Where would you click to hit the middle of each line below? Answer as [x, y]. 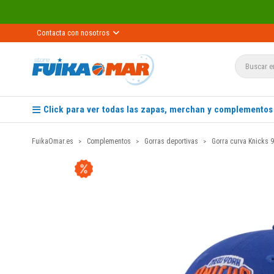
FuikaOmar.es [53, 141]
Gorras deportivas [171, 141]
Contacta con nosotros [73, 33]
